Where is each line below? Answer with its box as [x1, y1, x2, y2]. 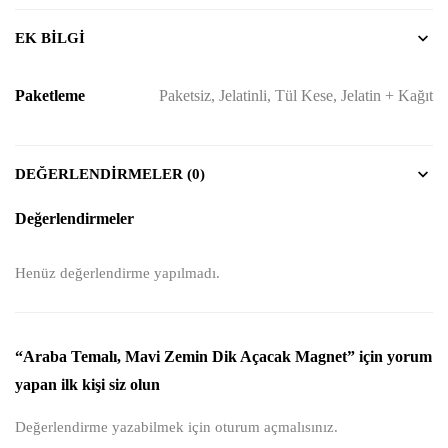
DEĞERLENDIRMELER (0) [15, 165, 205, 182]
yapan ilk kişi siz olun [15, 375, 160, 393]
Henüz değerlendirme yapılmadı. [15, 264, 220, 281]
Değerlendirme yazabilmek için [15, 418, 215, 435]
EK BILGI [15, 29, 85, 46]
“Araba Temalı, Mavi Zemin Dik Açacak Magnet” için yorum [15, 347, 432, 365]
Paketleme [15, 86, 85, 104]
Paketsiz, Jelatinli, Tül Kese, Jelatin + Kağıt [159, 86, 433, 104]
